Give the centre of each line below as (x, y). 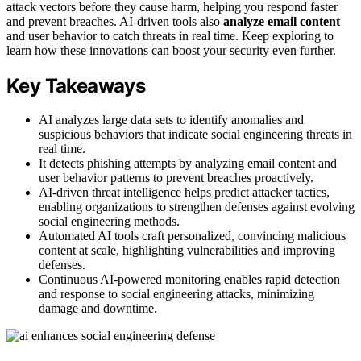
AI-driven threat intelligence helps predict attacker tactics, (184, 193)
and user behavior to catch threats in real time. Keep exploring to (170, 35)
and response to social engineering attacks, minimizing (176, 294)
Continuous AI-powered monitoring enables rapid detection (189, 280)
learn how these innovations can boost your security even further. (171, 50)
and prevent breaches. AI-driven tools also (115, 21)
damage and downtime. (98, 309)
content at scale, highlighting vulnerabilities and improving (187, 251)
